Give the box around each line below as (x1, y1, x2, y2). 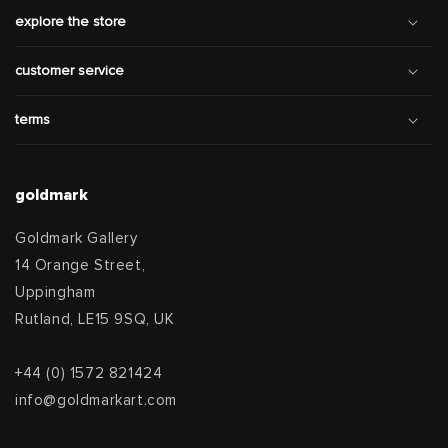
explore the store (15, 14, 126, 29)
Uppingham (15, 284, 96, 300)
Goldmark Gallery (15, 230, 138, 246)
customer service (15, 63, 124, 78)
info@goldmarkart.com (15, 392, 177, 408)
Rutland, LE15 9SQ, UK (15, 311, 175, 327)
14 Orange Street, (15, 257, 146, 273)
